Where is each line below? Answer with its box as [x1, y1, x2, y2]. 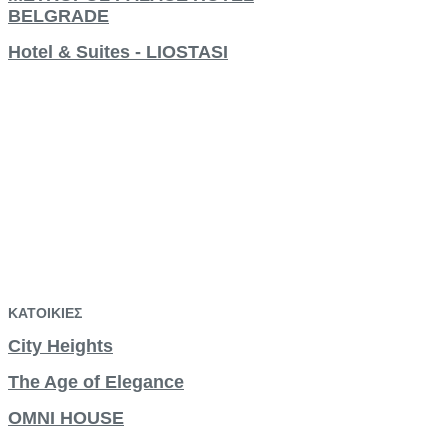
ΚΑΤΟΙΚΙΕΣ [8, 304, 82, 321]
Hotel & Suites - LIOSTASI [8, 41, 228, 62]
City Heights [8, 335, 113, 356]
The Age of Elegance [8, 371, 184, 392]
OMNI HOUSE [8, 407, 124, 428]
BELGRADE [8, 5, 109, 26]
